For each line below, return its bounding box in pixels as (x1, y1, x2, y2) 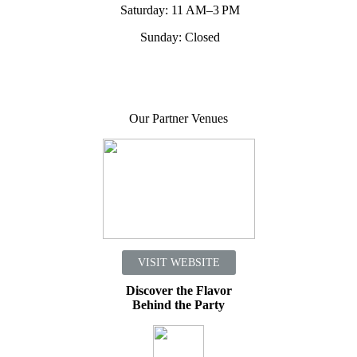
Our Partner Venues (129, 112, 228, 126)
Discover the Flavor (125, 284, 232, 298)
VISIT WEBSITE (137, 257, 220, 269)
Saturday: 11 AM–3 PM (117, 3, 240, 18)
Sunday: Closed (137, 30, 220, 45)
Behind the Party (132, 298, 225, 312)
